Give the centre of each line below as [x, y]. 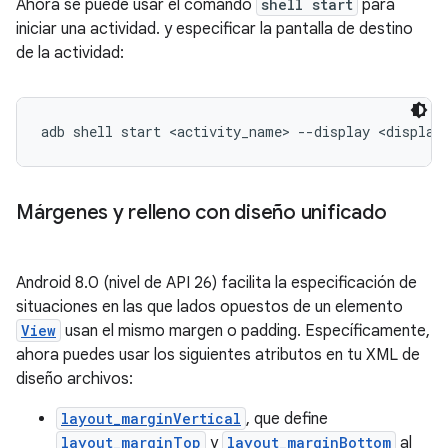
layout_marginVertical [151, 418]
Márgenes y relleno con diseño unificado [201, 212]
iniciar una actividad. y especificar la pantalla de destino [214, 29]
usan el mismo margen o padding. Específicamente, [245, 331]
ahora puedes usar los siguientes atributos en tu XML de [218, 355]
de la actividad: [70, 53]
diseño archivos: [74, 379]
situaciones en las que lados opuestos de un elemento [209, 307]
